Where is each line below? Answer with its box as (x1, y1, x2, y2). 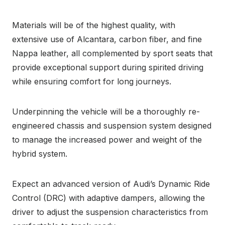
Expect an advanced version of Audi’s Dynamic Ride (12, 178, 210, 189)
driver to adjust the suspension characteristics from (12, 206, 208, 217)
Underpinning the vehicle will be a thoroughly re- (12, 106, 200, 117)
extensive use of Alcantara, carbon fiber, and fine (12, 34, 202, 44)
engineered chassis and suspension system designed (12, 120, 211, 131)
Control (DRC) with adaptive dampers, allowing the (12, 192, 205, 203)
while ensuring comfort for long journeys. (12, 76, 171, 86)
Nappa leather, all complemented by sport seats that (12, 48, 212, 58)
